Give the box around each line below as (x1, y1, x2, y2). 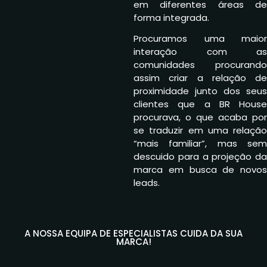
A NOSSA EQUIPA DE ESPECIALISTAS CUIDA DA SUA (24, 227, 243, 240)
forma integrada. (133, 11, 209, 24)
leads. (133, 176, 160, 190)
